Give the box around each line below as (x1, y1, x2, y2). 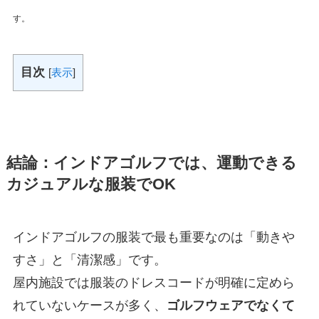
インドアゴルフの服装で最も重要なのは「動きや (12, 230, 295, 245)
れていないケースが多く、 (12, 298, 167, 313)
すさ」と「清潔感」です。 (12, 253, 167, 268)
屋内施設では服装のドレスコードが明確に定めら (12, 276, 295, 291)
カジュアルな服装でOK (6, 176, 176, 194)
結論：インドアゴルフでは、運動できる (6, 155, 297, 172)
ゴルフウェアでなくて (166, 298, 295, 313)
